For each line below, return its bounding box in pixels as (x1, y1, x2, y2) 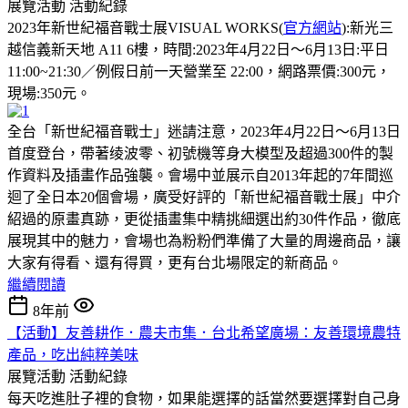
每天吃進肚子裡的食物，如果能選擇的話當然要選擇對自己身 (7, 390, 401, 406)
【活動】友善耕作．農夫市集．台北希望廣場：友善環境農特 (7, 324, 401, 341)
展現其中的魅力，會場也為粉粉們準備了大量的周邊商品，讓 (7, 232, 401, 249)
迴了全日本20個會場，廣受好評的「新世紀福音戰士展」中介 (7, 189, 401, 205)
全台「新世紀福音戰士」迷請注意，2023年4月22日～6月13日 (7, 123, 401, 139)
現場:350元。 (7, 85, 91, 101)
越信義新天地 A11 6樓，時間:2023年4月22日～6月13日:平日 (7, 41, 389, 57)
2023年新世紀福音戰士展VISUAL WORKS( (7, 19, 283, 36)
